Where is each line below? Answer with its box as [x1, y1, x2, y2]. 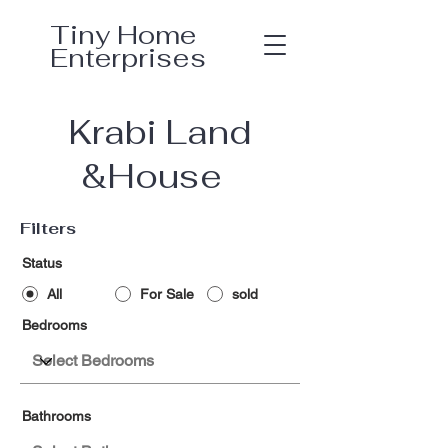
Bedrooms [22, 317, 87, 333]
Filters [20, 218, 76, 239]
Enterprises [50, 41, 206, 75]
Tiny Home [50, 18, 196, 52]
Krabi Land [68, 110, 252, 154]
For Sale [139, 286, 194, 302]
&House [80, 154, 240, 198]
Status [22, 255, 62, 271]
